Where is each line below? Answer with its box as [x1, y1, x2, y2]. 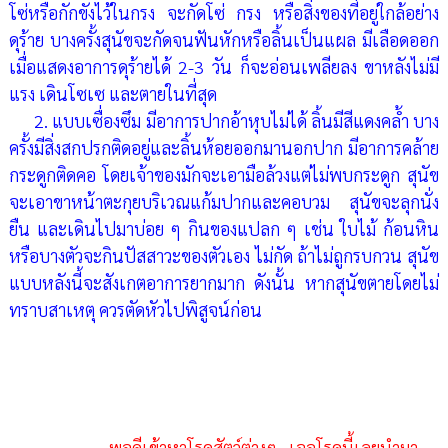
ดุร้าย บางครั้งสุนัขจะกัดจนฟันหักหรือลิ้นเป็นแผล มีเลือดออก [8, 28, 440, 52]
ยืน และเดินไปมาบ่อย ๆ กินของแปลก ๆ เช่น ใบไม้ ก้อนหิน [8, 217, 440, 241]
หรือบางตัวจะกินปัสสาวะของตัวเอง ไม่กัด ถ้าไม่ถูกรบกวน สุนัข [8, 244, 440, 268]
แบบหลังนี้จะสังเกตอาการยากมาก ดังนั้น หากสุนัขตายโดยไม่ [8, 271, 440, 295]
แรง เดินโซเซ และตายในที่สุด [8, 82, 217, 106]
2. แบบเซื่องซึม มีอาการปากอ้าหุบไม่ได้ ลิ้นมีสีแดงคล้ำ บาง [8, 109, 440, 133]
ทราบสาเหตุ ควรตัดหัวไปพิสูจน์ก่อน [8, 298, 262, 322]
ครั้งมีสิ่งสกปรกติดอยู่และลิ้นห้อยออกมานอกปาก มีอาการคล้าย [8, 136, 440, 160]
